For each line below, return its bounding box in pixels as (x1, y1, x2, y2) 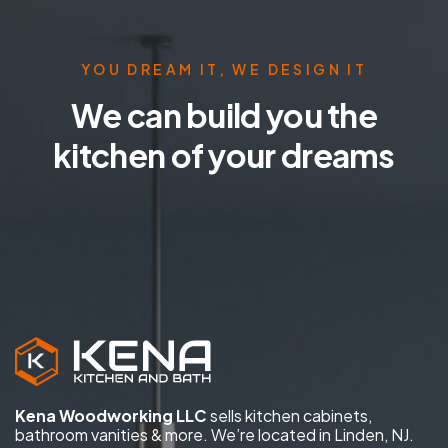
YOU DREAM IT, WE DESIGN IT (80, 59, 368, 78)
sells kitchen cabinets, (207, 405, 372, 427)
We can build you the (71, 94, 377, 135)
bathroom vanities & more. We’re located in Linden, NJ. (15, 424, 414, 446)
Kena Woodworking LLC (15, 405, 207, 427)
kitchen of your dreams (53, 134, 395, 175)
